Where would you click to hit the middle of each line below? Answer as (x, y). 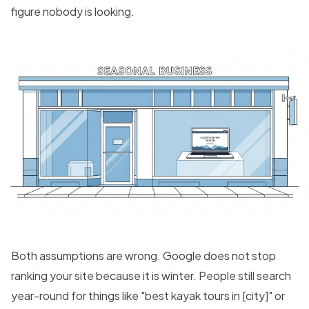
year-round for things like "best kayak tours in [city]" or (148, 295)
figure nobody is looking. (73, 12)
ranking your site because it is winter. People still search (151, 275)
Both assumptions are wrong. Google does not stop (143, 255)
